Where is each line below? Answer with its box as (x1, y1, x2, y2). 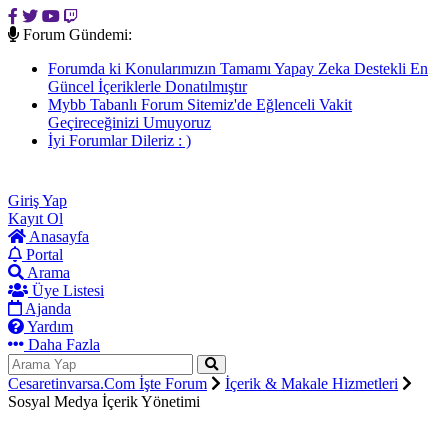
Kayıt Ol (8, 225, 63, 242)
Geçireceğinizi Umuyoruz (48, 114, 211, 131)
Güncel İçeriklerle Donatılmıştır (48, 78, 247, 95)
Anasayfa (26, 243, 89, 260)
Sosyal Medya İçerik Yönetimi (8, 408, 200, 425)
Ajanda (22, 315, 71, 332)
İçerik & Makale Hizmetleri (225, 390, 398, 407)
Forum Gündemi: (23, 26, 132, 43)
